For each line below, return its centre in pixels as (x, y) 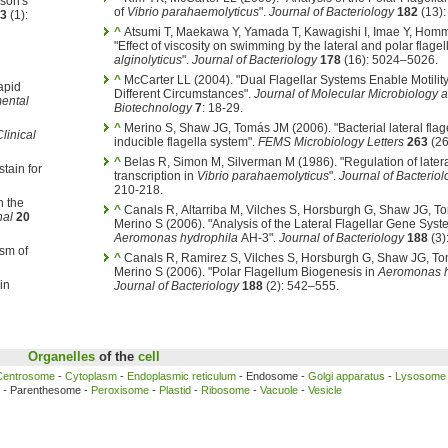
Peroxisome (119, 390)
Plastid (174, 390)
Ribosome (225, 390)
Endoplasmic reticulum (181, 376)
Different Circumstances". (183, 94)
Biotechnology (152, 108)
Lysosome (420, 376)
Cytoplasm (90, 376)
